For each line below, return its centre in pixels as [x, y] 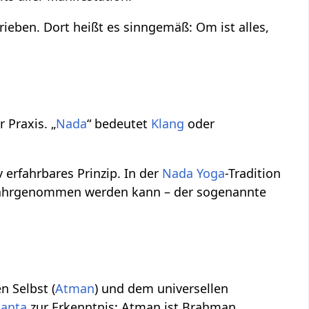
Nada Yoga [194, 173]
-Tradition [253, 173]
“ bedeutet [119, 124]
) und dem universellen [162, 289]
